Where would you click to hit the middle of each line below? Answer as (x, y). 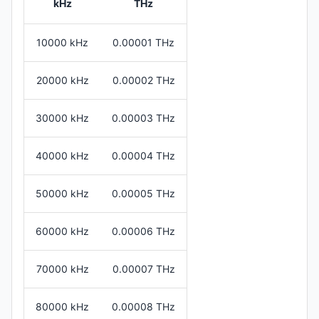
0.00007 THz (143, 268)
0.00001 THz (143, 42)
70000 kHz (62, 268)
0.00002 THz (143, 80)
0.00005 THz (143, 193)
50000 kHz (62, 193)
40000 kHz (62, 155)
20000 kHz (62, 80)
